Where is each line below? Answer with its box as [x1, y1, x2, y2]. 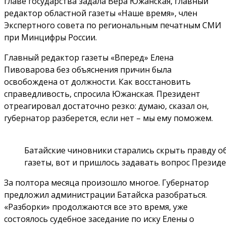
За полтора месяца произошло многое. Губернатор [4, 177, 209, 188]
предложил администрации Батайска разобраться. [4, 189, 207, 200]
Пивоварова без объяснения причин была [4, 64, 172, 75]
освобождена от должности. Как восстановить [4, 76, 191, 87]
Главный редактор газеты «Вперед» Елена [4, 51, 174, 63]
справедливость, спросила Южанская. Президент [4, 88, 200, 99]
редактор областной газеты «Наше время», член [4, 7, 197, 19]
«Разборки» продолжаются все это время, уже [4, 201, 188, 212]
